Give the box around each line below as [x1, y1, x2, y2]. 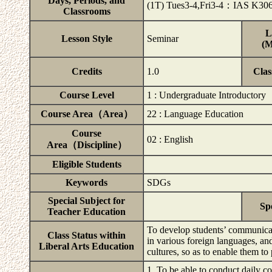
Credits [71, 66, 102, 76]
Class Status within [47, 230, 126, 240]
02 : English [147, 134, 193, 144]
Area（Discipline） [46, 140, 127, 150]
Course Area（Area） [40, 109, 133, 119]
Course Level [59, 90, 114, 100]
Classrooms [63, 6, 110, 16]
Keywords [66, 177, 107, 188]
